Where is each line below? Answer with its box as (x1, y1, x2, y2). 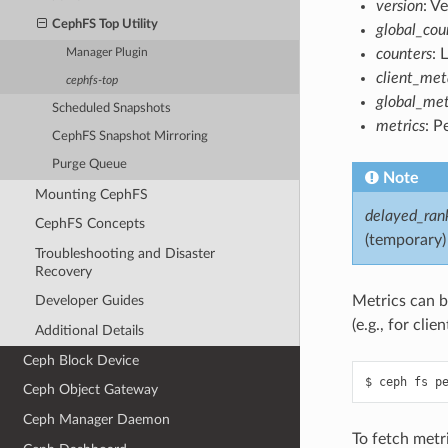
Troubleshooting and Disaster (34, 245, 215, 261)
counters (375, 46, 432, 62)
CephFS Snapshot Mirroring (52, 130, 209, 144)
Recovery (34, 263, 92, 279)
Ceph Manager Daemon (23, 411, 171, 427)
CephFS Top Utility (52, 18, 159, 32)
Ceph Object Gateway (23, 382, 159, 398)
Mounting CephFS (34, 186, 148, 202)
